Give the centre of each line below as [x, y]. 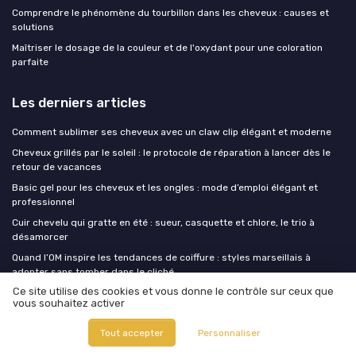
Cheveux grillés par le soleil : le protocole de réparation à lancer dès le [171, 152]
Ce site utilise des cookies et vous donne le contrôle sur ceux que [173, 292]
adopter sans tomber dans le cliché [93, 271]
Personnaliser [230, 333]
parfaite [30, 62]
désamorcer [40, 236]
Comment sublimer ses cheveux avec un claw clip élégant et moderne [172, 132]
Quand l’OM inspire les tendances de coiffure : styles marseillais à [161, 257]
